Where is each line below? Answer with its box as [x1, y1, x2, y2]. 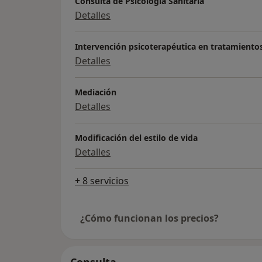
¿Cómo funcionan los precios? [80, 212, 219, 225]
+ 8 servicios [75, 174, 129, 188]
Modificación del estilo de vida [75, 132, 198, 144]
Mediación [75, 87, 116, 98]
